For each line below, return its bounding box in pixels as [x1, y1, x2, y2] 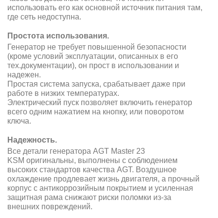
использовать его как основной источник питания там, [7, 3, 202, 12]
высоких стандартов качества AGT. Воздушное [7, 165, 177, 174]
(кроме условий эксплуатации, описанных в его [7, 52, 178, 60]
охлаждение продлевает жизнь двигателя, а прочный [7, 174, 200, 183]
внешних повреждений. [7, 202, 92, 211]
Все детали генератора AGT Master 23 [7, 146, 145, 155]
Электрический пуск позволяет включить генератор [7, 98, 192, 107]
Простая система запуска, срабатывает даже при [7, 79, 185, 88]
